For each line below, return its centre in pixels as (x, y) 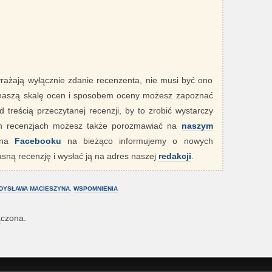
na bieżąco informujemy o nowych (137, 141)
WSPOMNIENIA (95, 189)
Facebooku (38, 141)
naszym (197, 126)
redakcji (175, 156)
